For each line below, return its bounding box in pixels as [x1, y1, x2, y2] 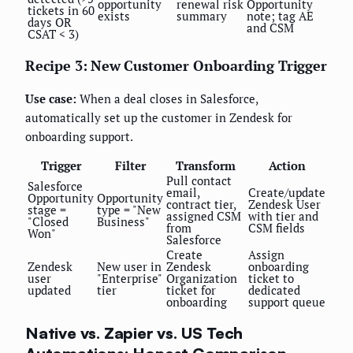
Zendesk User [248, 195, 321, 212]
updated [28, 281, 71, 298]
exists [98, 7, 130, 24]
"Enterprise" [97, 269, 162, 286]
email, [166, 184, 199, 200]
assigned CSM [166, 207, 241, 224]
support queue [248, 293, 325, 310]
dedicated [248, 281, 300, 298]
